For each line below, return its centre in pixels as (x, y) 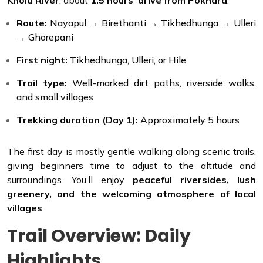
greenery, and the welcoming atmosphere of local (131, 193)
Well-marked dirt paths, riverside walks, (161, 82)
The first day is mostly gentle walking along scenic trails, (131, 151)
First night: (42, 60)
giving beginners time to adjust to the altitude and (131, 165)
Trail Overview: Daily (99, 236)
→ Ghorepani (45, 37)
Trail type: (42, 82)
